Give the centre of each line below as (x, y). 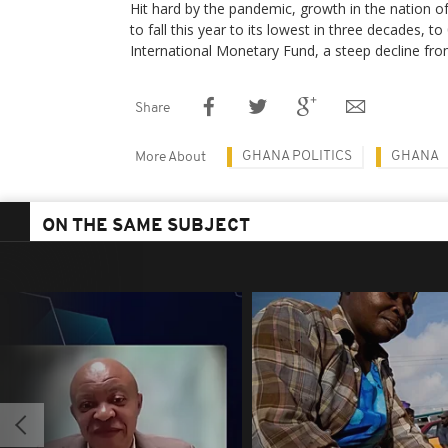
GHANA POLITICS (297, 156)
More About (170, 157)
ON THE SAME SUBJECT (146, 226)
